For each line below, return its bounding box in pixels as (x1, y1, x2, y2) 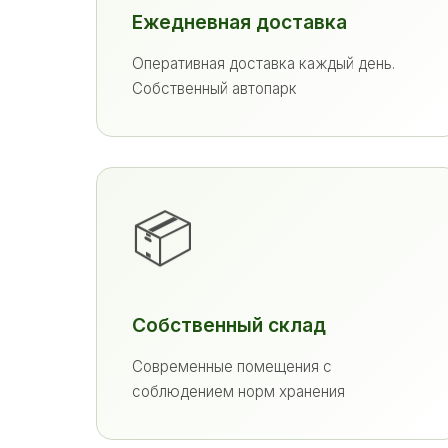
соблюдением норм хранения (132, 382, 345, 401)
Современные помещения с (132, 357, 332, 376)
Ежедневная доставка (132, 10, 347, 34)
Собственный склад (132, 313, 326, 337)
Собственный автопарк (132, 79, 297, 98)
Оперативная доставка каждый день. (132, 54, 395, 73)
